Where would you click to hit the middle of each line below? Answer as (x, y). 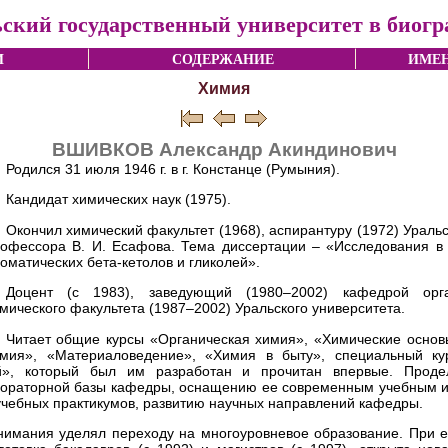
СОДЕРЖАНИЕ (222, 59)
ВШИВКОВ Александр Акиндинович (224, 149)
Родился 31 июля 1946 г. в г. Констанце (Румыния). (172, 169)
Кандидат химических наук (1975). (118, 199)
